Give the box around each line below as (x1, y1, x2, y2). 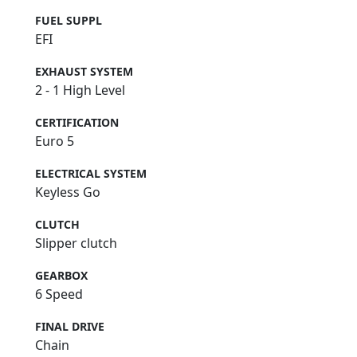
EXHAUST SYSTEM (35, 63, 133, 79)
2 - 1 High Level (35, 80, 125, 99)
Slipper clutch (35, 233, 117, 252)
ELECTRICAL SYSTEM (35, 165, 147, 181)
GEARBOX (35, 267, 88, 283)
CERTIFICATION (35, 114, 119, 130)
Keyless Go (35, 182, 100, 201)
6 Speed (35, 284, 83, 303)
